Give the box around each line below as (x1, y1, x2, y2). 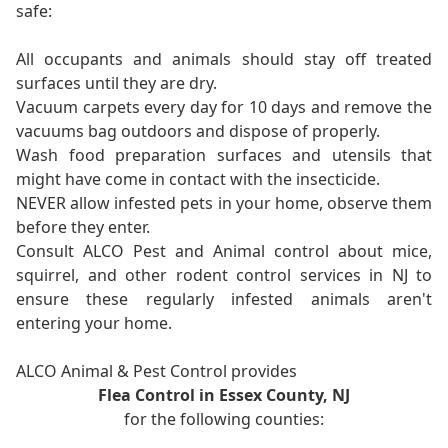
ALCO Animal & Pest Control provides (16, 360, 297, 383)
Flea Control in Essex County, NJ (98, 384, 350, 407)
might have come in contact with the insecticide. (16, 168, 380, 191)
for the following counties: (124, 408, 324, 431)
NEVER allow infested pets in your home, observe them (16, 192, 432, 215)
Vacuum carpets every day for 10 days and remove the (16, 96, 432, 119)
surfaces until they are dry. (16, 72, 217, 95)
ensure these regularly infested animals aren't (16, 288, 432, 311)
